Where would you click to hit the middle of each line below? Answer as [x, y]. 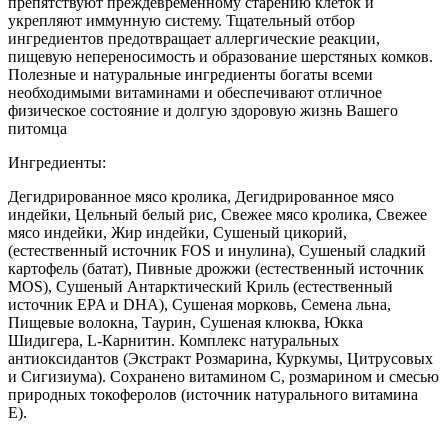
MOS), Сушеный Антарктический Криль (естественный [200, 286]
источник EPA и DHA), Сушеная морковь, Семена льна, [199, 304]
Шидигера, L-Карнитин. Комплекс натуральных [173, 340]
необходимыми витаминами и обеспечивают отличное [195, 92]
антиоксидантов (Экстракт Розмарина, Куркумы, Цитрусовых [220, 358]
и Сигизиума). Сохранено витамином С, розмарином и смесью [223, 376]
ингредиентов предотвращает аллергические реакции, [194, 38]
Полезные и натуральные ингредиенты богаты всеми [190, 74]
